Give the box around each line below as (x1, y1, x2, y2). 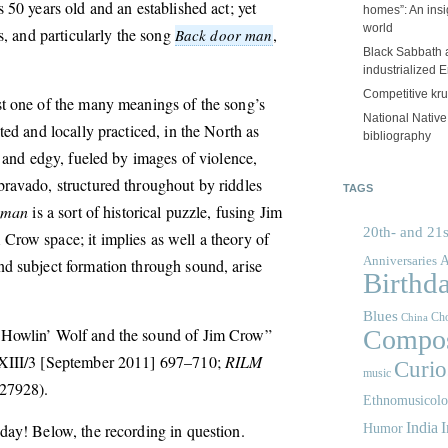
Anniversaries (363, 253, 437, 269)
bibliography (363, 128, 431, 143)
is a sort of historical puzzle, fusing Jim (28, 201, 283, 223)
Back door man (174, 25, 273, 46)
